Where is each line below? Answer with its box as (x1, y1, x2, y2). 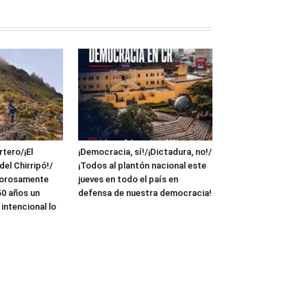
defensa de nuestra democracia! (78, 188, 212, 199)
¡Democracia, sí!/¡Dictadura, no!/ (78, 147, 212, 158)
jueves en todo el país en (78, 174, 178, 185)
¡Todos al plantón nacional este (78, 160, 206, 171)
